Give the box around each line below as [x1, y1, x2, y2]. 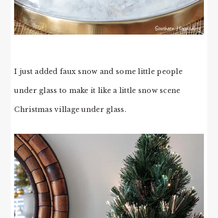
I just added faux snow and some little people [14, 67, 182, 76]
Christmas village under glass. [14, 105, 127, 114]
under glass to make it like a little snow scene [14, 86, 181, 95]
